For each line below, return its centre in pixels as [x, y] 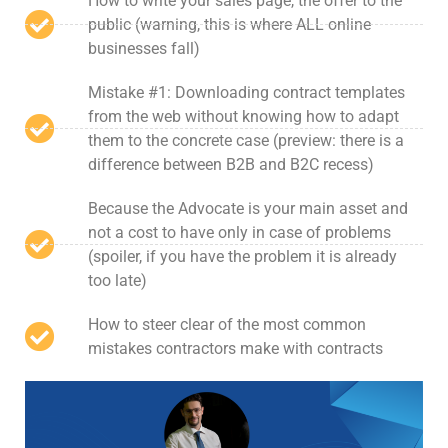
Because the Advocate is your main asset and [247, 208]
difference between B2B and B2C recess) [230, 164]
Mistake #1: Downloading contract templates [246, 92]
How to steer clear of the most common [226, 324]
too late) [117, 280]
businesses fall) [143, 48]
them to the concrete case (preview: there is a [245, 140]
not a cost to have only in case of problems [239, 232]
